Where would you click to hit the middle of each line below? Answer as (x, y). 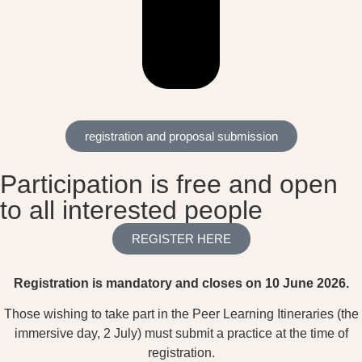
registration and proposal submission (181, 136)
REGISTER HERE (181, 238)
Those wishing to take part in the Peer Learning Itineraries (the (181, 314)
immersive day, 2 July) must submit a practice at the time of (181, 334)
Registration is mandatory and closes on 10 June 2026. (181, 283)
